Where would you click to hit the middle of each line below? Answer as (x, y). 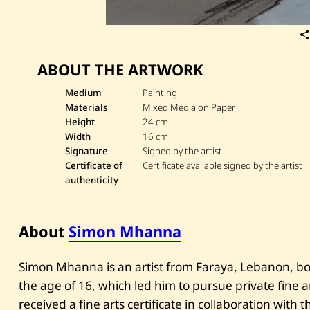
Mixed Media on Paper (189, 108)
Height (80, 122)
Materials (86, 108)
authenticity (91, 180)
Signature (86, 151)
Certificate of (93, 166)
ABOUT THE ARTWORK (120, 70)
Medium (83, 93)
